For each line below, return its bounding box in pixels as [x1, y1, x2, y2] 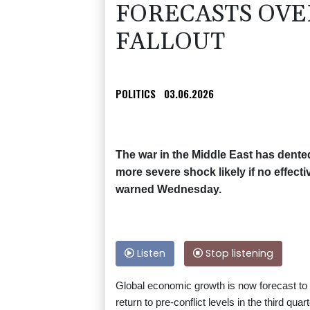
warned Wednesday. [116, 183, 221, 196]
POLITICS [116, 86, 156, 102]
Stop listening [203, 246, 273, 261]
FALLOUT [116, 27, 225, 58]
